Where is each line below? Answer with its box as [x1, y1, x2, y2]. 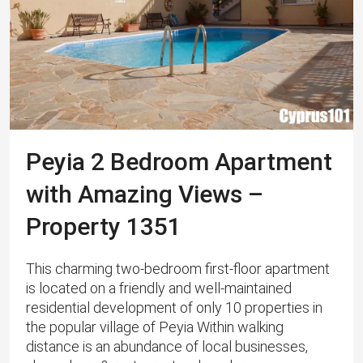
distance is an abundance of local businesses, [26, 338, 308, 356]
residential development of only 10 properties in [26, 299, 322, 317]
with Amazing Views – [26, 180, 263, 209]
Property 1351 [26, 212, 181, 241]
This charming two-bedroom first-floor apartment [26, 260, 330, 278]
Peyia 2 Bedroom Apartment [26, 147, 332, 177]
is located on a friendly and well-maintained [26, 280, 292, 297]
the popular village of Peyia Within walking [26, 318, 284, 336]
